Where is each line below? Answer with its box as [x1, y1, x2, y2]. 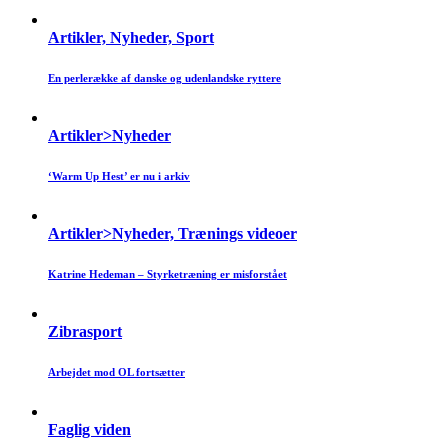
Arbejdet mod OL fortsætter [48, 366, 185, 379]
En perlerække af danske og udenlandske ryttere [48, 72, 281, 85]
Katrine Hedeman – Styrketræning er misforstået [48, 268, 287, 281]
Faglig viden [48, 421, 131, 439]
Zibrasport [48, 323, 122, 341]
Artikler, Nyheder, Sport [48, 29, 214, 47]
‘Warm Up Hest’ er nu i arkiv [48, 170, 190, 183]
